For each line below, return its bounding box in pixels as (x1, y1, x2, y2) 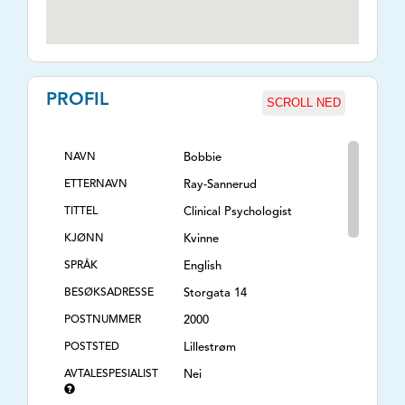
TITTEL (64, 206, 98, 217)
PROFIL (46, 91, 108, 109)
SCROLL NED (267, 96, 341, 109)
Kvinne (184, 233, 219, 245)
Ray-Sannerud (184, 179, 257, 191)
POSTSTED (64, 342, 119, 353)
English (184, 260, 221, 272)
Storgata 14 (184, 287, 247, 299)
